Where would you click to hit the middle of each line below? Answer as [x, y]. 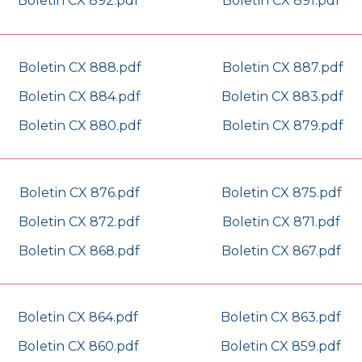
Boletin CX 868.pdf [79, 250]
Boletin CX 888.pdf [80, 67]
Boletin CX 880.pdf [80, 125]
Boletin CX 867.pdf [281, 250]
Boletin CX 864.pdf [78, 318]
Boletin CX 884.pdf [80, 96]
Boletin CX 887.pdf [282, 67]
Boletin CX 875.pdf [281, 192]
